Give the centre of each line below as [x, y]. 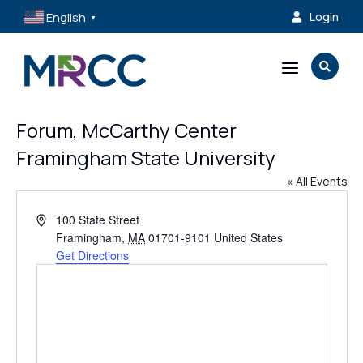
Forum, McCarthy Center [126, 130]
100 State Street [98, 220]
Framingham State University [145, 158]
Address [56, 219]
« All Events [317, 181]
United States [249, 237]
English [66, 17]
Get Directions [93, 255]
